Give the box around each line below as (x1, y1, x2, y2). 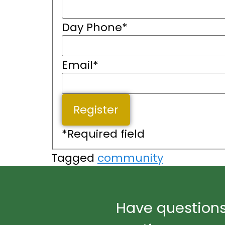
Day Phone (61, 19, 122, 35)
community (97, 150, 163, 166)
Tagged (51, 150, 97, 166)
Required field (67, 126, 145, 142)
